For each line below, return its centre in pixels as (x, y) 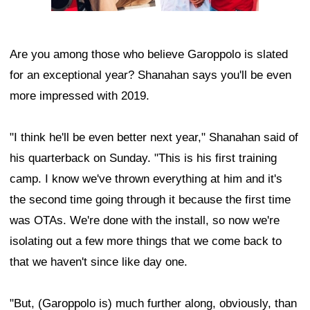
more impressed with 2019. (80, 96)
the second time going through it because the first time (150, 200)
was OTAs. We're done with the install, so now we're (145, 221)
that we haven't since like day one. (99, 262)
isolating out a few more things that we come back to (146, 241)
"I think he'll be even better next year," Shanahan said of (154, 138)
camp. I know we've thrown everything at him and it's (146, 179)
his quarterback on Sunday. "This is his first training (143, 158)
